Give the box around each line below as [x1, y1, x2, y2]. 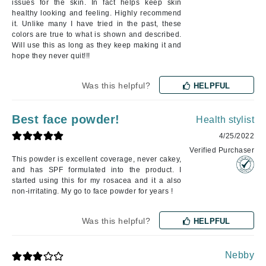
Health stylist [196, 115, 254, 125]
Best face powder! [12, 113, 120, 126]
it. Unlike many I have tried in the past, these [12, 20, 182, 28]
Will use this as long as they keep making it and [12, 41, 182, 50]
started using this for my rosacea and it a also [12, 176, 182, 185]
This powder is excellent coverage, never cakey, [12, 155, 182, 164]
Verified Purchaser [189, 146, 254, 155]
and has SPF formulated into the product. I [12, 166, 182, 175]
